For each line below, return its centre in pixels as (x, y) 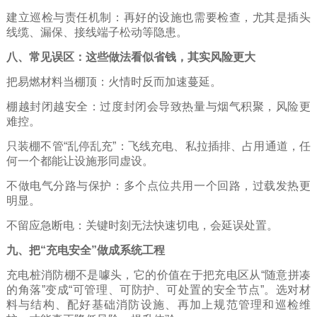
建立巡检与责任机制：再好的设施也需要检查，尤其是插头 (158, 17)
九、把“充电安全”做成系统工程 (85, 250)
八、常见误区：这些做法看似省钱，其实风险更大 (131, 57)
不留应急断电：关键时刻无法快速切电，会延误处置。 (142, 225)
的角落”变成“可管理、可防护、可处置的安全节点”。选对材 (158, 289)
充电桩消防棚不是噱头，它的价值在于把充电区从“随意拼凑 (158, 275)
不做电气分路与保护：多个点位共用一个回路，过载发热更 (158, 185)
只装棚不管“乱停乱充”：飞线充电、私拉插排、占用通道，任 (158, 146)
